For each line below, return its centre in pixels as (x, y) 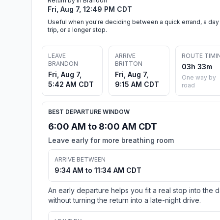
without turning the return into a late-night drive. (124, 200)
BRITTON (129, 63)
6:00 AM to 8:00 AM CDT (103, 126)
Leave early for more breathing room (111, 140)
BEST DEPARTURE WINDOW (89, 111)
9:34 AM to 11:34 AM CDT (98, 170)
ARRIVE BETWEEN (80, 159)
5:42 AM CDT (71, 84)
